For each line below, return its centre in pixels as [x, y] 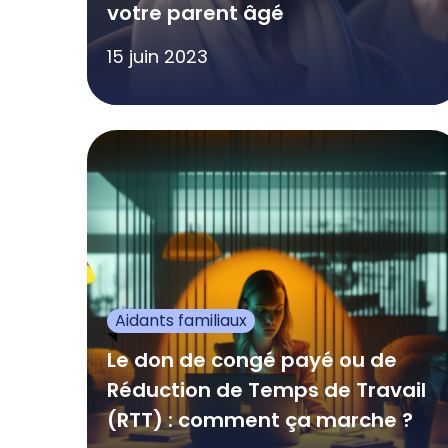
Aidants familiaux [181, 320]
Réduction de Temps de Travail [266, 389]
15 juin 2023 [157, 56]
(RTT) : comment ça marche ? [260, 419]
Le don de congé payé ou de [252, 359]
